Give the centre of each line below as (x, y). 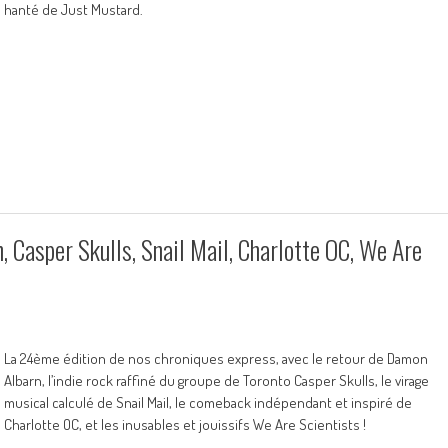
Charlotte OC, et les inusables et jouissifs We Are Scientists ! (185, 424)
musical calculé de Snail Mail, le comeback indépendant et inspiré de (208, 402)
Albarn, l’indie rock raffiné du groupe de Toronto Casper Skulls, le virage (216, 380)
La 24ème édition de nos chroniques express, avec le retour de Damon (216, 358)
